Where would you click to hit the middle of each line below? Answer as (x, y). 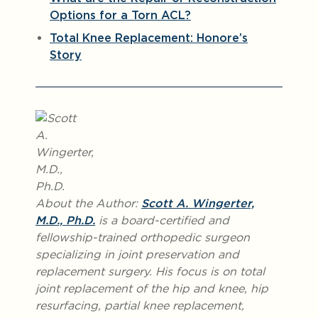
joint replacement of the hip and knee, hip (152, 289)
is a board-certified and (162, 220)
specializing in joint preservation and (137, 254)
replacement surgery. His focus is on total (150, 272)
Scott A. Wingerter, (198, 203)
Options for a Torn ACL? (120, 15)
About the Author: (88, 203)
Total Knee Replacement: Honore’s (149, 38)
